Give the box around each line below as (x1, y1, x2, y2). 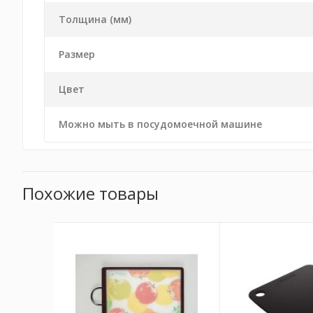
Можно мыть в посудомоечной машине (59, 117, 262, 131)
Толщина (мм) (59, 13, 131, 26)
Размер (59, 48, 95, 61)
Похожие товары (22, 182, 159, 205)
